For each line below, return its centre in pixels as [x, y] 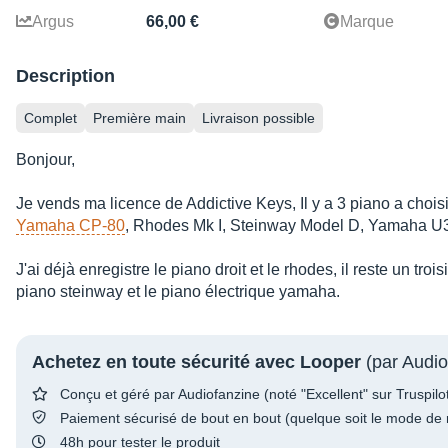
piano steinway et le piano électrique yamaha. [178, 292]
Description [65, 76]
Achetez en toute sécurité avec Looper [196, 362]
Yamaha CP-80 [70, 226]
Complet [50, 118]
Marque [367, 22]
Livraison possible [258, 118]
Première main [139, 118]
